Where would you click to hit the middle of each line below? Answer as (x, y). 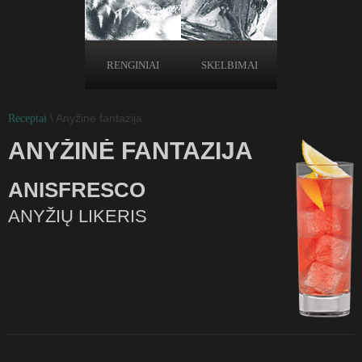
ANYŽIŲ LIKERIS (78, 216)
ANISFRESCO (77, 190)
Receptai (27, 118)
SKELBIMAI (229, 65)
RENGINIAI (133, 65)
